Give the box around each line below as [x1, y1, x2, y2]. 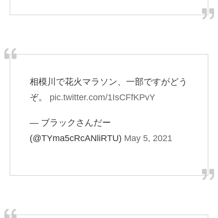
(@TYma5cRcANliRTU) [30, 133, 124, 144]
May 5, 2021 [124, 133, 172, 144]
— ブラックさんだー [30, 118, 111, 128]
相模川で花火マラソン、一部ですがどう [30, 77, 187, 87]
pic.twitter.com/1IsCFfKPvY [50, 92, 155, 103]
